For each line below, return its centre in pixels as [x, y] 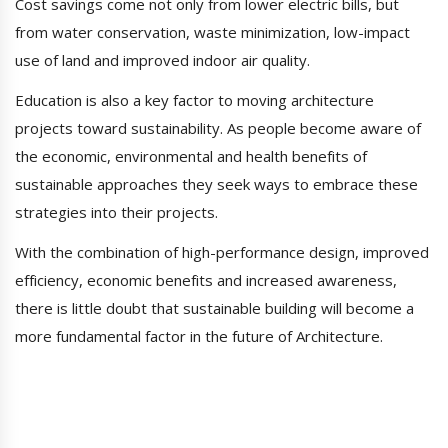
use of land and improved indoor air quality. [162, 60]
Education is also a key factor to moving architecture [194, 100]
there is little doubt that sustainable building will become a [214, 308]
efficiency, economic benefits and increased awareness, [206, 280]
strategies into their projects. [116, 212]
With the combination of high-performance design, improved [222, 252]
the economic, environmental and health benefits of [191, 156]
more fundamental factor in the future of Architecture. [199, 336]
